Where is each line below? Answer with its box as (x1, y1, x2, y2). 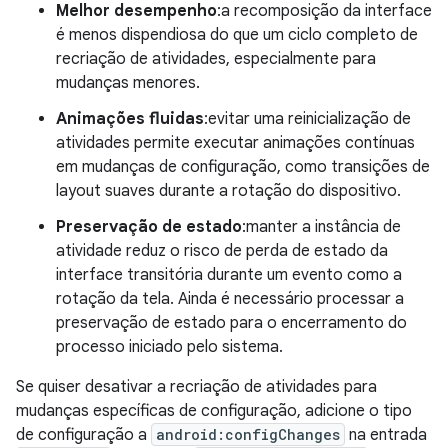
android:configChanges (156, 425, 340, 444)
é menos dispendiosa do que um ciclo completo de (56, 25, 418, 45)
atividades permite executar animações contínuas (56, 133, 415, 153)
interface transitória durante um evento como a (56, 265, 402, 285)
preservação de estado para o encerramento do (56, 313, 407, 333)
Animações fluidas (56, 109, 204, 129)
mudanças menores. (56, 73, 200, 93)
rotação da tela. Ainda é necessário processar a (56, 289, 404, 309)
